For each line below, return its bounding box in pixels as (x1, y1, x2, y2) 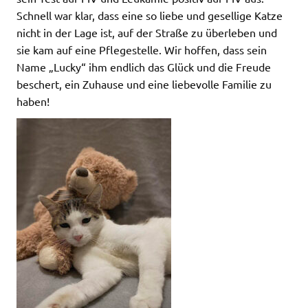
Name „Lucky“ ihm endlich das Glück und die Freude (16, 59, 271, 74)
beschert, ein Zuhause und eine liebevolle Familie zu (16, 76, 272, 91)
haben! (16, 93, 49, 108)
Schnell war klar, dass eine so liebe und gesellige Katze (16, 8, 283, 22)
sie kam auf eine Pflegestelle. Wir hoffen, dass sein (16, 42, 267, 56)
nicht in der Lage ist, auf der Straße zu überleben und (16, 25, 277, 39)
